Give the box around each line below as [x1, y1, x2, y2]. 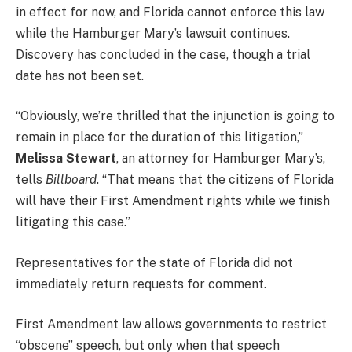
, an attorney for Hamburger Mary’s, [116, 151, 325, 167]
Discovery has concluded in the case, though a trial [16, 46, 310, 62]
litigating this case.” [16, 214, 130, 230]
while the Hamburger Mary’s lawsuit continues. [16, 25, 290, 41]
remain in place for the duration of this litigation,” [16, 130, 303, 145]
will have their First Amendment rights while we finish [16, 193, 330, 209]
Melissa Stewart [16, 151, 116, 167]
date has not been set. [16, 68, 144, 83]
